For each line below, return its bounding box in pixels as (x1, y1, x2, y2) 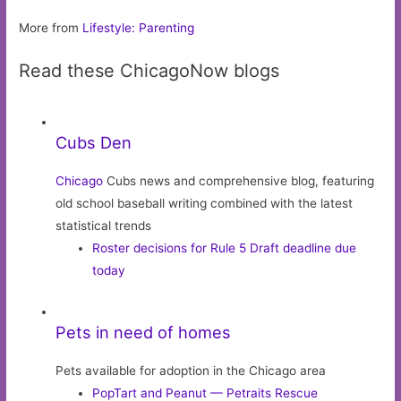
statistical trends (55, 218, 152, 234)
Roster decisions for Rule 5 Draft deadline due (92, 241, 357, 256)
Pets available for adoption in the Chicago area (55, 363, 327, 378)
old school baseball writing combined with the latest (55, 196, 354, 211)
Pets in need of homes (55, 321, 232, 342)
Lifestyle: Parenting (82, 21, 195, 36)
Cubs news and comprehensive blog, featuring (103, 174, 375, 189)
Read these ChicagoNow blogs (19, 60, 280, 82)
